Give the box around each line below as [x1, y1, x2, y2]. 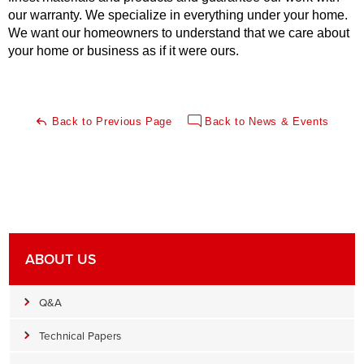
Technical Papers [39, 327, 121, 344]
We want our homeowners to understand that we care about [8, 25, 349, 40]
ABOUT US [25, 249, 96, 270]
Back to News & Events [201, 115, 329, 128]
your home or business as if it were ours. [8, 43, 245, 58]
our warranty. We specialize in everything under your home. [8, 7, 348, 22]
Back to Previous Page [48, 115, 172, 128]
